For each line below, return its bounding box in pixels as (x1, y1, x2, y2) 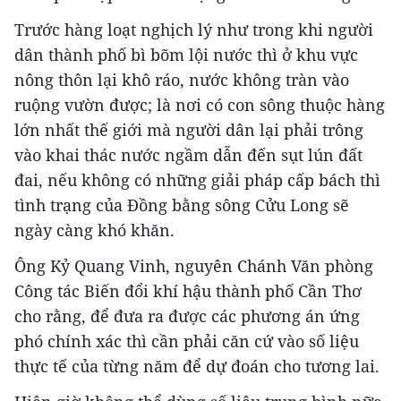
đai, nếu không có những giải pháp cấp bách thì (14, 169, 380, 192)
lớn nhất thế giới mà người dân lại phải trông (14, 119, 363, 141)
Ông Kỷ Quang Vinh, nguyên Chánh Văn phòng (14, 255, 373, 277)
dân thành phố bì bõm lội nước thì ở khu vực (14, 44, 358, 66)
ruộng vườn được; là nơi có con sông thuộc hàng (14, 94, 385, 116)
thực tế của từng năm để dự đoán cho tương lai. (14, 355, 380, 378)
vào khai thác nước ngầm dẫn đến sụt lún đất (14, 144, 363, 166)
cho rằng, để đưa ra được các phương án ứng (14, 305, 360, 328)
